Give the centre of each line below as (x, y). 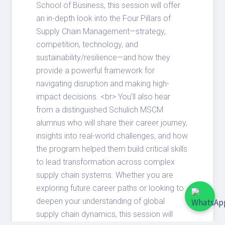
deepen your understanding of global (100, 201)
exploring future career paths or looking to (110, 188)
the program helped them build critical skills (112, 149)
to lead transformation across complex (105, 162)
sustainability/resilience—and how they (103, 58)
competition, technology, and (87, 45)
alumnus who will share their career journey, (112, 123)
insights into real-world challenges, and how (112, 136)
